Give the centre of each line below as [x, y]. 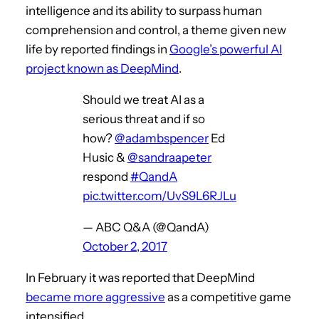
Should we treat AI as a [143, 99]
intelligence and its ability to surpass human [144, 10]
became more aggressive [95, 297]
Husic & [105, 157]
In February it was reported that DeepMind [140, 277]
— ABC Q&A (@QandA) [146, 227]
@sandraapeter [169, 157]
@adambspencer [162, 138]
